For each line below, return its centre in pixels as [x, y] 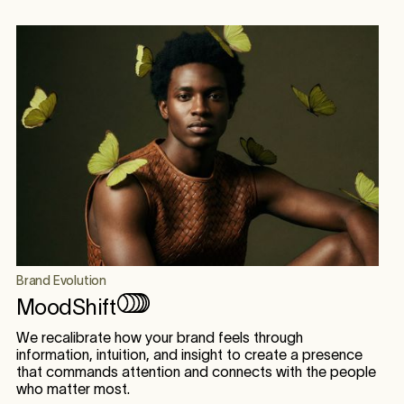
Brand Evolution [61, 281]
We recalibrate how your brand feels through [159, 338]
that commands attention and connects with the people [196, 372]
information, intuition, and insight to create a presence [189, 355]
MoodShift [66, 308]
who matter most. [73, 389]
